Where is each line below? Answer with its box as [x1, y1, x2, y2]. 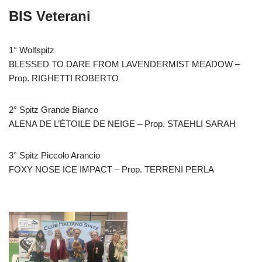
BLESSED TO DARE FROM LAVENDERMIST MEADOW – [9, 58, 240, 69]
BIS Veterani [9, 8, 91, 24]
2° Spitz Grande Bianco [9, 104, 98, 115]
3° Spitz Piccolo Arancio [9, 150, 100, 160]
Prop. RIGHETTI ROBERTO [9, 73, 119, 83]
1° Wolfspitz [9, 44, 54, 55]
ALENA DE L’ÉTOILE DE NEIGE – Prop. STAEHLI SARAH [9, 118, 238, 129]
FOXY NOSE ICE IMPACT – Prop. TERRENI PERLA [9, 164, 214, 174]
